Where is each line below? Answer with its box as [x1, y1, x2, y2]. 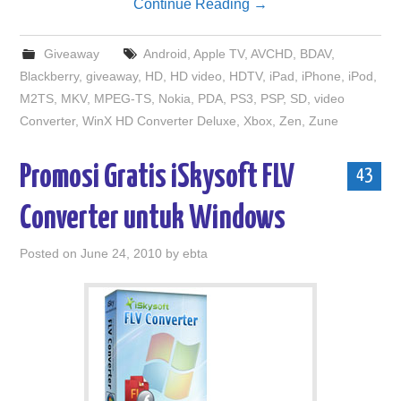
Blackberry [20, 69, 80, 83]
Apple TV [192, 47, 244, 61]
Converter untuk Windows [20, 203, 286, 235]
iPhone [302, 69, 342, 83]
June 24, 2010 [81, 246, 163, 260]
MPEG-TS [94, 91, 152, 106]
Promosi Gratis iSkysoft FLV [20, 162, 295, 194]
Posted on [20, 246, 81, 260]
